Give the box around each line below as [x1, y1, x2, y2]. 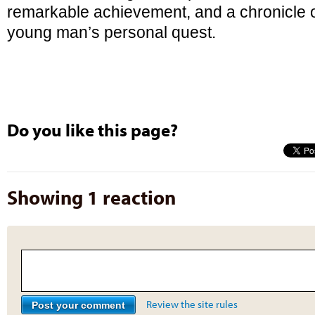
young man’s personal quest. [7, 23, 216, 42]
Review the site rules [146, 297, 238, 311]
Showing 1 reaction [7, 184, 176, 210]
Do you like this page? [7, 118, 178, 141]
